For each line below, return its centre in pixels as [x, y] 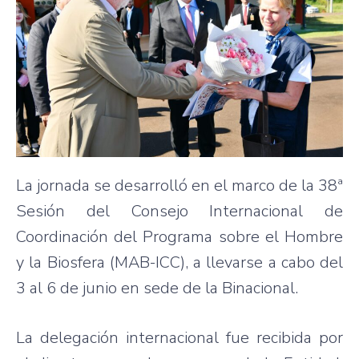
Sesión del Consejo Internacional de [179, 212]
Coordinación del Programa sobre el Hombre [179, 237]
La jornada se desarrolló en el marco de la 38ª [179, 186]
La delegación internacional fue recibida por [179, 338]
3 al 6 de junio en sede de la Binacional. [157, 288]
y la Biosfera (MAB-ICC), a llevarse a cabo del [179, 263]
